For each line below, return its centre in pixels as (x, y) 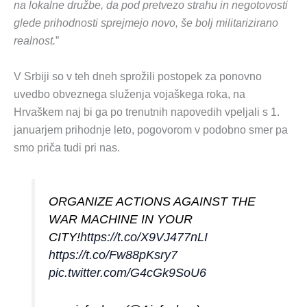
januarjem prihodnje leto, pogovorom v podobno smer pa (151, 130)
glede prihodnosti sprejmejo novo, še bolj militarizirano (146, 23)
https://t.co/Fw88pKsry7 (113, 255)
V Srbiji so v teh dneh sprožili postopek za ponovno (138, 76)
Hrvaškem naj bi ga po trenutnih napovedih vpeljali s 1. (147, 112)
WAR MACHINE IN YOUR (121, 219)
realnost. (35, 41)
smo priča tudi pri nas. (67, 147)
